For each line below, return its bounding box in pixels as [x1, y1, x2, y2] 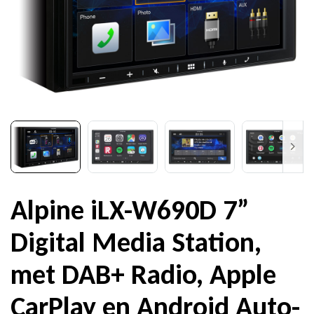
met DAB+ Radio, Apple [11, 257, 276, 292]
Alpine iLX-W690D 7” [11, 193, 249, 228]
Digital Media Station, [11, 225, 261, 260]
